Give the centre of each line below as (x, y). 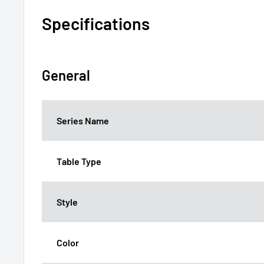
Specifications (96, 23)
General (66, 75)
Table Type (79, 161)
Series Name (83, 120)
